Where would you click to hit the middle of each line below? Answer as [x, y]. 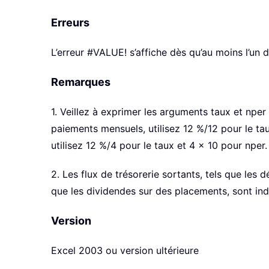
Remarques [81, 82]
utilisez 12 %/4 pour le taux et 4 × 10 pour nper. [159, 146]
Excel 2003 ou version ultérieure [125, 251]
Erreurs [70, 23]
